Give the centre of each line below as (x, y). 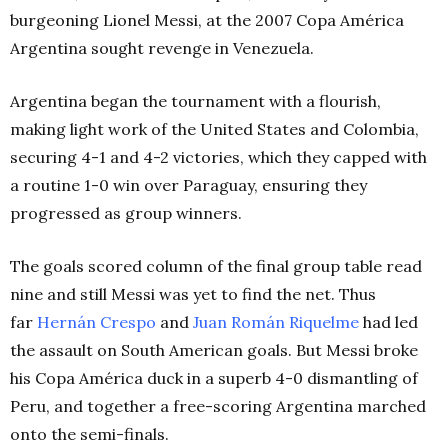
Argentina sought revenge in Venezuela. (162, 47)
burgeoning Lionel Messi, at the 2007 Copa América (207, 19)
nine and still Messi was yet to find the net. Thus (193, 293)
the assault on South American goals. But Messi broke (214, 349)
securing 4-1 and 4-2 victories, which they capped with (218, 156)
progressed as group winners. (126, 212)
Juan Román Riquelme (276, 321)
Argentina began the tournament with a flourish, (195, 100)
